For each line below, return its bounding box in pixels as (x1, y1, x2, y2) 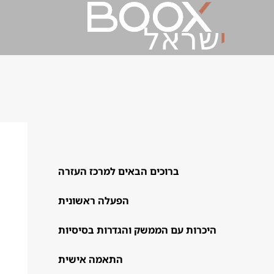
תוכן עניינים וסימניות (62, 72, 230, 101)
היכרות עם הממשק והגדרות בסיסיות (57, 223, 217, 237)
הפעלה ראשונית (57, 194, 129, 207)
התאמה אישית (57, 253, 123, 266)
